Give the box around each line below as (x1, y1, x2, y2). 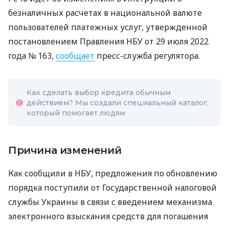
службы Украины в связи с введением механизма (8, 196, 212, 208)
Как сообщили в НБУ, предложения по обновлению (8, 168, 217, 179)
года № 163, (8, 50, 56, 62)
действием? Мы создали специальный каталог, (27, 98, 209, 108)
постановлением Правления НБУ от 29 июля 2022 (8, 36, 209, 48)
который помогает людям (27, 108, 125, 118)
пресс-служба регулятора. (95, 50, 200, 62)
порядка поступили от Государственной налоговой (8, 182, 217, 194)
